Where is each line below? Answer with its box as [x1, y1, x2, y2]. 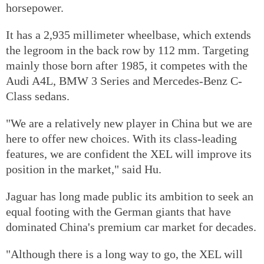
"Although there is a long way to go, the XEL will [6, 247, 243, 260]
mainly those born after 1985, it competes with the [6, 58, 247, 72]
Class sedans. [6, 89, 70, 103]
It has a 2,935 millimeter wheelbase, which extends [6, 28, 251, 41]
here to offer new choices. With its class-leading [6, 131, 237, 145]
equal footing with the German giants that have [6, 204, 231, 218]
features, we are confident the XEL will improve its [6, 147, 252, 160]
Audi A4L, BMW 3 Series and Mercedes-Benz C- [6, 74, 242, 87]
